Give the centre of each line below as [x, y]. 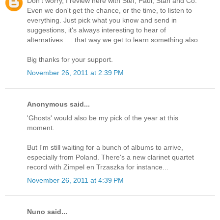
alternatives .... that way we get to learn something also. [113, 40]
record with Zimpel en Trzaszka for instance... [98, 167]
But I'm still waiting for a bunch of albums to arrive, [105, 147]
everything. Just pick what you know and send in [102, 20]
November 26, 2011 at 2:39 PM [75, 73]
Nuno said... [47, 211]
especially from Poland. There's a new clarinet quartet [110, 157]
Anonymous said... [58, 104]
